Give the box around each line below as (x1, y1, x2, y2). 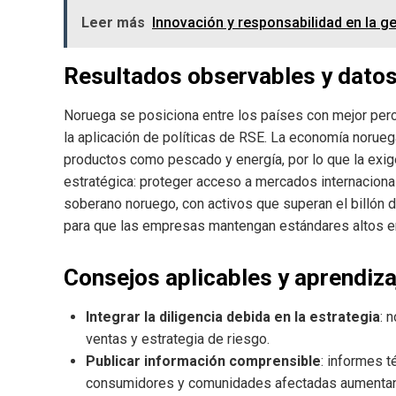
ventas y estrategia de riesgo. (86, 330, 270, 347)
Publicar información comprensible (86, 352, 321, 369)
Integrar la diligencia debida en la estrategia (86, 308, 380, 325)
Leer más (81, 13, 145, 31)
